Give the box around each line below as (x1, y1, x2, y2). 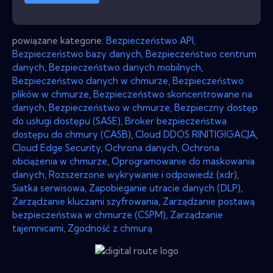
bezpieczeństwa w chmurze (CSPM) (12, 208, 166, 221)
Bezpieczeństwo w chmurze (49, 101, 170, 113)
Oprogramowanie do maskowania (112, 155, 255, 167)
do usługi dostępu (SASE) (12, 115, 121, 127)
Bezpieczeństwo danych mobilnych (49, 61, 201, 73)
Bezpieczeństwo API (106, 34, 194, 46)
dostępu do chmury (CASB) (12, 128, 131, 140)
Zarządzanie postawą (163, 195, 255, 207)
